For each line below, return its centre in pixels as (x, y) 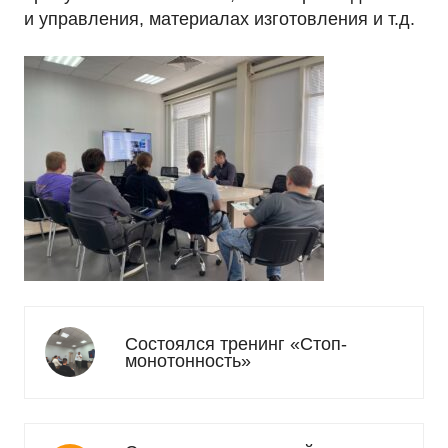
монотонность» (188, 360)
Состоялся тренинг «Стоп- (236, 343)
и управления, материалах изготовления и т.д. (219, 19)
